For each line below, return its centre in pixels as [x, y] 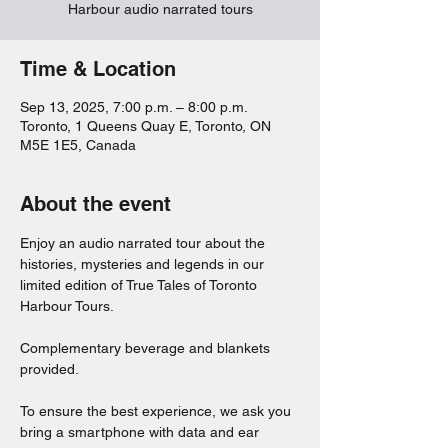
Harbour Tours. [68, 306]
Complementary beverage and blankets [147, 348]
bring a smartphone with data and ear [141, 432]
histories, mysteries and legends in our [144, 264]
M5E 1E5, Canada [78, 145]
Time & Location [98, 69]
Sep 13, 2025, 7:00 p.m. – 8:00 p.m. [134, 107]
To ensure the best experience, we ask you [157, 411]
